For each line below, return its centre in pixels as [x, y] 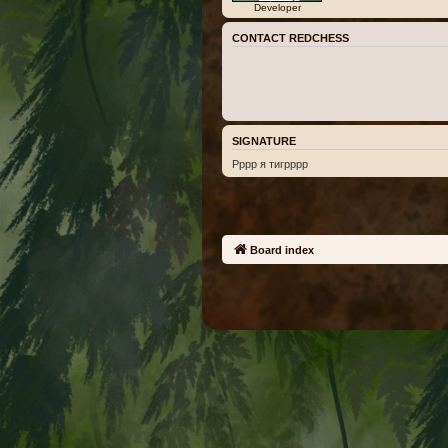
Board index [282, 250]
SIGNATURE [264, 140]
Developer [277, 7]
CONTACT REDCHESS [290, 38]
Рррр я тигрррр [270, 164]
